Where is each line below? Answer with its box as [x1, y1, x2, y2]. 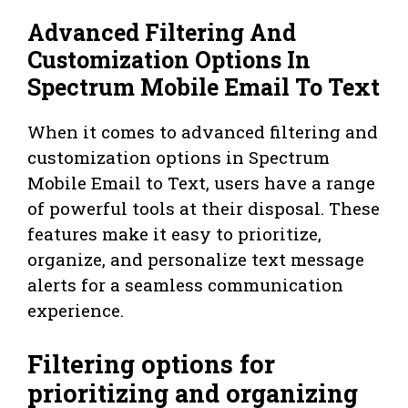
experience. [27, 299, 124, 322]
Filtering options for [27, 347, 275, 380]
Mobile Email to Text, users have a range [27, 171, 375, 195]
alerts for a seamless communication [27, 273, 343, 297]
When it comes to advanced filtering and [27, 120, 378, 144]
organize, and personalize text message [27, 248, 364, 271]
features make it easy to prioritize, [27, 222, 321, 246]
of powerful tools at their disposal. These [27, 197, 380, 220]
